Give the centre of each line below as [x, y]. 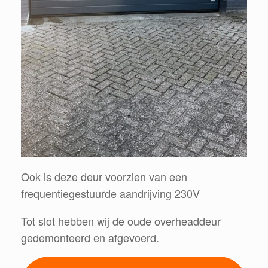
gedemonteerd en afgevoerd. [90, 238]
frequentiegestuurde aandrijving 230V [110, 194]
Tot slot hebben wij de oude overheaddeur [121, 221]
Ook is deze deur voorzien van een [104, 177]
